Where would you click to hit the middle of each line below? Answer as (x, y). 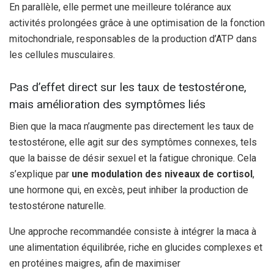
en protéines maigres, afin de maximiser (95, 264)
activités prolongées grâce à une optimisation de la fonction (137, 23)
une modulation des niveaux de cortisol (162, 174)
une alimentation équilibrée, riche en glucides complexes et (136, 248)
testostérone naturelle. (57, 206)
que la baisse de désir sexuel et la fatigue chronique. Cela (133, 158)
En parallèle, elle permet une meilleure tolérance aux (120, 7)
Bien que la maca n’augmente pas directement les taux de (131, 127)
